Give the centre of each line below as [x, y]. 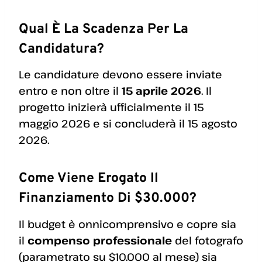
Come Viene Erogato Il [89, 179]
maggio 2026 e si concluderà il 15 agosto [128, 124]
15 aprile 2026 [161, 91]
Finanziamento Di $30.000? [108, 199]
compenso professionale [100, 240]
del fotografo [208, 240]
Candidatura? [61, 49]
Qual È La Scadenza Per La [104, 29]
